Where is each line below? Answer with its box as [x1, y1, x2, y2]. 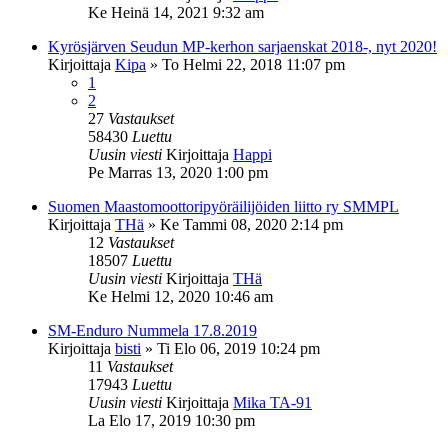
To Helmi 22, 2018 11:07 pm [162, 55, 345, 73]
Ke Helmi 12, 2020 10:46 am [88, 287, 273, 305]
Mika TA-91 [233, 393, 312, 411]
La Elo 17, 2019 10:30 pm [88, 411, 255, 429]
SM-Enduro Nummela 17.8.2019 [48, 321, 257, 339]
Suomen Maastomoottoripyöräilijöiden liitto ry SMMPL [48, 197, 399, 215]
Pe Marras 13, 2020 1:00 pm [88, 163, 268, 181]
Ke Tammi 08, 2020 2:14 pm [160, 215, 343, 233]
